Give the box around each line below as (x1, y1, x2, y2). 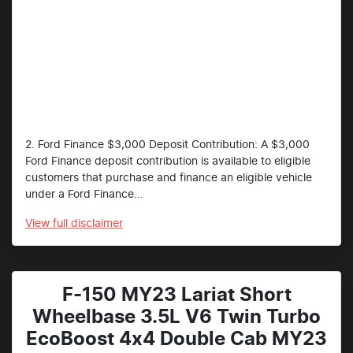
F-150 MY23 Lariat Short (61, 286, 292, 306)
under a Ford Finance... (25, 189, 143, 201)
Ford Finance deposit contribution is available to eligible (25, 156, 310, 168)
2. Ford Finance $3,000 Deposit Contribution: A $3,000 (25, 139, 310, 151)
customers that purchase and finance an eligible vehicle (25, 173, 312, 184)
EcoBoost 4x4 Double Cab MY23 (26, 330, 327, 350)
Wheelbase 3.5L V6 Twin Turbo (32, 308, 321, 328)
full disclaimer (53, 218, 123, 230)
